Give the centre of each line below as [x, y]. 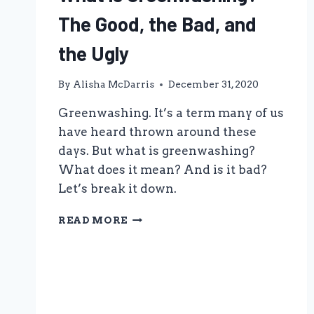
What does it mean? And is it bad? [163, 170]
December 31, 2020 [214, 84]
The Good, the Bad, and [157, 23]
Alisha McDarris [114, 84]
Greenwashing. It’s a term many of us [171, 113]
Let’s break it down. [117, 189]
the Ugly [94, 53]
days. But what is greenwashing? [157, 151]
